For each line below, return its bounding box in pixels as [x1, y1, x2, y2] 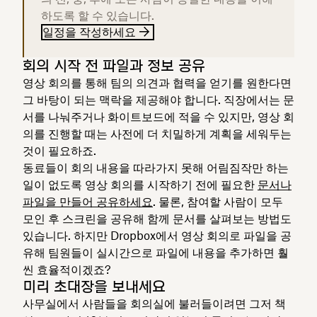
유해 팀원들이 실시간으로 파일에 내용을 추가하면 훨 [23, 245, 289, 260]
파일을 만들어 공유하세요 [23, 194, 153, 209]
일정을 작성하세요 [42, 24, 136, 39]
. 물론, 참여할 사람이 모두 [153, 194, 283, 209]
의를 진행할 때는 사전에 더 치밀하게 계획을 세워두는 [23, 126, 292, 141]
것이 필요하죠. [23, 143, 96, 158]
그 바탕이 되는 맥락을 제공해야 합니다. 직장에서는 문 [23, 92, 294, 107]
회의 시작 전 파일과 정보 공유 [23, 56, 205, 75]
